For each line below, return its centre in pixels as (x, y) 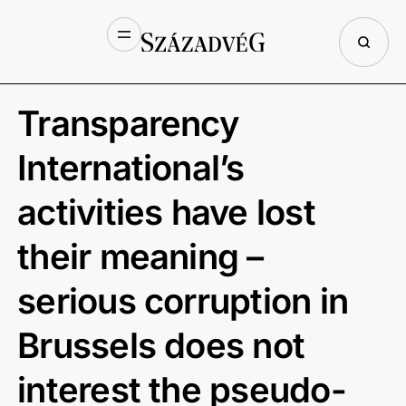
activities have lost (166, 212)
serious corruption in (183, 300)
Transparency (128, 123)
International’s (131, 167)
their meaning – (140, 256)
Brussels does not (161, 345)
